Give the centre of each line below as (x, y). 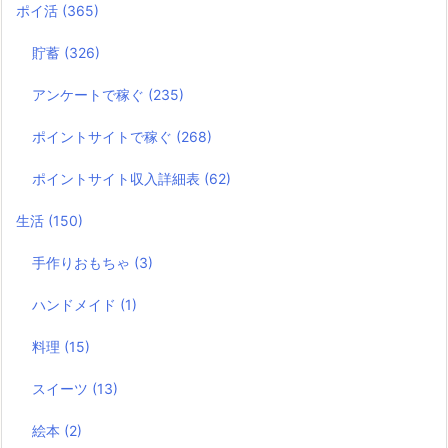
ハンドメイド (76, 305)
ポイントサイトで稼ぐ (104, 137)
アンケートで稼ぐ (90, 95)
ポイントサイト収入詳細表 (118, 179)
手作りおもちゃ (83, 263)
